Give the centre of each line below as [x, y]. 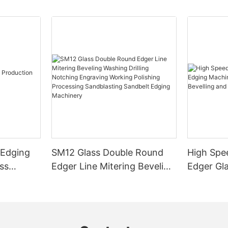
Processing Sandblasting [105, 207]
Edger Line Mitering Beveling [113, 166]
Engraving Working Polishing [113, 193]
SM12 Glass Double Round [108, 152]
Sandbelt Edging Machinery [111, 221]
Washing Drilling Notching [107, 180]
